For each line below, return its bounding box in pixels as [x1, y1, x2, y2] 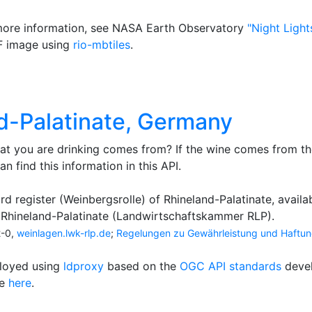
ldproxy [63, 259, 104, 273]
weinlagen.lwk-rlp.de [17, 227, 111, 239]
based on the [104, 259, 180, 273]
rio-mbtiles [73, 38, 130, 52]
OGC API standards [180, 259, 281, 273]
